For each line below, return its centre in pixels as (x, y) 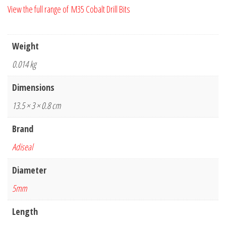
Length (25, 212)
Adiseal (22, 147)
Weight (25, 46)
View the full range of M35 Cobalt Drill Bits (69, 9)
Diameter (29, 170)
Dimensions (33, 88)
